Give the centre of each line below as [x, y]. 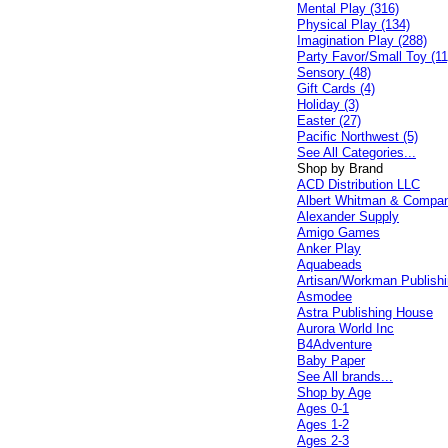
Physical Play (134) [354, 24]
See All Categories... [357, 152]
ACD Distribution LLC [359, 184]
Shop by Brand [340, 168]
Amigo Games [339, 232]
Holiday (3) [328, 104]
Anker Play [329, 248]
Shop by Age [334, 392]
